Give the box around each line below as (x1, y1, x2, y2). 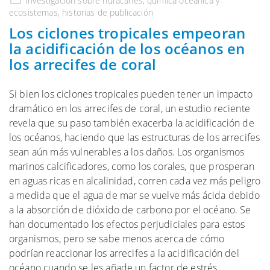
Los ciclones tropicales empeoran (9, 23, 246, 43)
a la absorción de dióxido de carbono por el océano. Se (9, 203, 251, 217)
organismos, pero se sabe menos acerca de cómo (9, 232, 225, 246)
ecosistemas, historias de (9, 7, 110, 19)
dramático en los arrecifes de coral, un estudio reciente (9, 102, 250, 116)
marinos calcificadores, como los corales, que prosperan (9, 160, 254, 174)
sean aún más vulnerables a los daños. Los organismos (9, 145, 245, 159)
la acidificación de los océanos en (9, 39, 245, 59)
